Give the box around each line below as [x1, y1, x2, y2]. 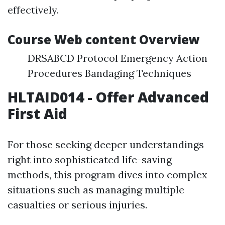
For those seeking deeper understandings [8, 138, 204, 151]
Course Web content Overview [8, 31, 200, 48]
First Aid [8, 104, 67, 123]
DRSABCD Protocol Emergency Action [28, 52, 207, 64]
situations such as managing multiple [8, 183, 184, 196]
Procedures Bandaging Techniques [28, 67, 191, 79]
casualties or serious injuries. [8, 198, 147, 211]
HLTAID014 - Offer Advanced [8, 87, 209, 106]
